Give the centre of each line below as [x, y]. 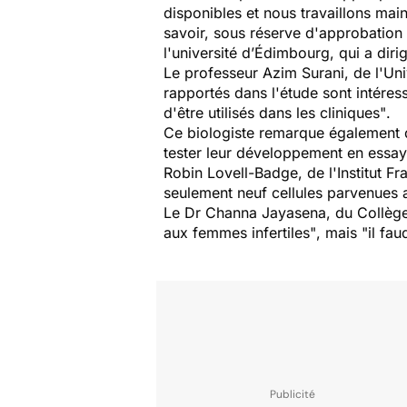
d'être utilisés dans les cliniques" [275, 113]
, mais [337, 233]
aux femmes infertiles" [240, 233]
